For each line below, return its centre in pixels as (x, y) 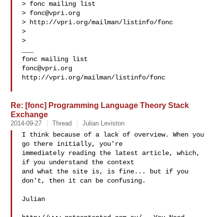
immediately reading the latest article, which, (111, 153)
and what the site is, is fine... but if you (105, 171)
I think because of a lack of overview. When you (113, 135)
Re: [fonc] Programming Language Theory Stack (100, 105)
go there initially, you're (74, 144)
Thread (62, 123)
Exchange (30, 114)
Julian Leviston (104, 123)
